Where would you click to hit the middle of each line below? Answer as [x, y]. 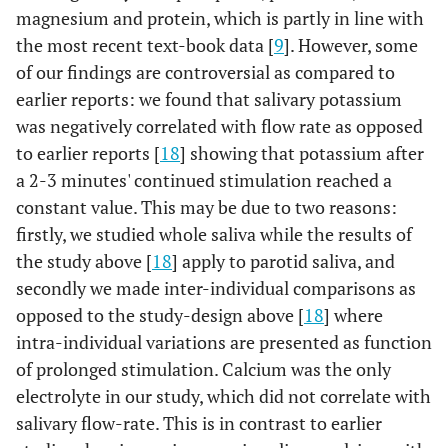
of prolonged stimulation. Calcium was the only [203, 369]
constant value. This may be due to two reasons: [206, 207]
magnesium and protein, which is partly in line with [220, 18]
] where [353, 315]
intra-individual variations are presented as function [224, 342]
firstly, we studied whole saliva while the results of [214, 234]
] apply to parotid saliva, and [283, 261]
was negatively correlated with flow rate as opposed [219, 126]
